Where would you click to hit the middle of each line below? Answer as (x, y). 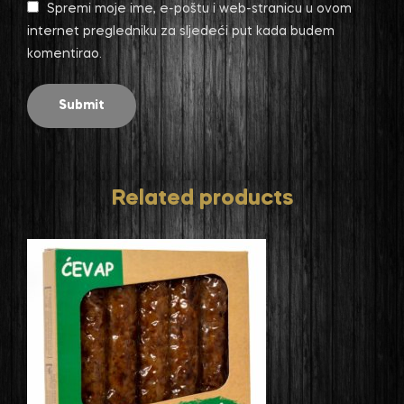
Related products (202, 199)
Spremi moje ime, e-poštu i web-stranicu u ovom (200, 9)
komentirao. (64, 55)
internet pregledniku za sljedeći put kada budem (181, 32)
